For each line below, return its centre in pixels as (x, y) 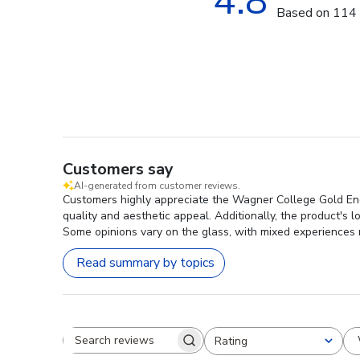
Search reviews (175, 348)
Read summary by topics (145, 263)
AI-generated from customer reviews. (157, 185)
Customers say (118, 169)
